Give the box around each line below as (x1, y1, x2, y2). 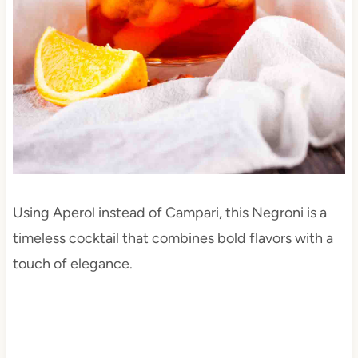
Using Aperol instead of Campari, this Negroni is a (12, 204, 327, 222)
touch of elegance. (12, 255, 133, 273)
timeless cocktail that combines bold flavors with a (12, 229, 333, 248)
